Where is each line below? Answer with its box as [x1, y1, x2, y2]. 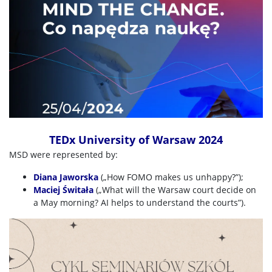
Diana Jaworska [33, 171, 98, 183]
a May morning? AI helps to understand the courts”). [33, 197, 246, 208]
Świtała [63, 184, 93, 195]
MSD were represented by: [9, 149, 118, 160]
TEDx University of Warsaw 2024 [49, 132, 223, 147]
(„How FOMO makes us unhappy [98, 171, 232, 183]
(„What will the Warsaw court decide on [93, 184, 256, 195]
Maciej [33, 184, 63, 195]
